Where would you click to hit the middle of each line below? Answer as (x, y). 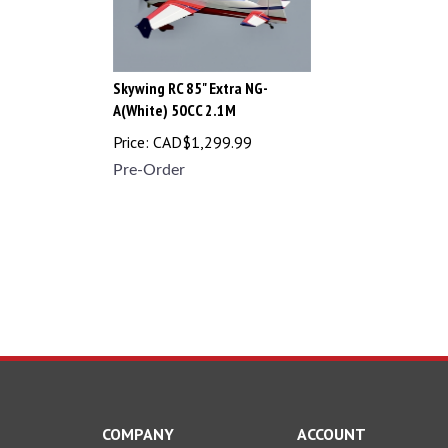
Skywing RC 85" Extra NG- (190, 78)
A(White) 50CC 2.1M (174, 100)
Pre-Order (149, 160)
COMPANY (138, 434)
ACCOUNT (331, 434)
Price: (131, 132)
